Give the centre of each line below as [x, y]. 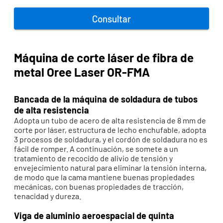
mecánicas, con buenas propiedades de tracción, [99, 187]
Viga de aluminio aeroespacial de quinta [94, 216]
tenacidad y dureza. [48, 196]
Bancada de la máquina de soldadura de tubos [106, 99]
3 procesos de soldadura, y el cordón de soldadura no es [111, 139]
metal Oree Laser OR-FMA [82, 72]
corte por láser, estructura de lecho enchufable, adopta [110, 130]
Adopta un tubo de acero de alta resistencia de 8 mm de [110, 120]
